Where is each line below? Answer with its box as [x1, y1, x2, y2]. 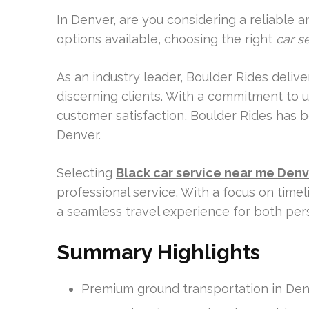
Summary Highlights [57, 240, 260, 264]
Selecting [57, 166, 116, 180]
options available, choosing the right [57, 32, 276, 46]
